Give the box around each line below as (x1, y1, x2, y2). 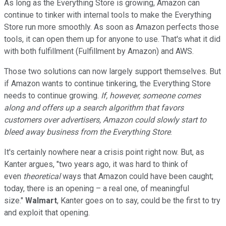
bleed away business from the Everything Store (4, 127, 171, 137)
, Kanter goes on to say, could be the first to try (57, 196, 220, 206)
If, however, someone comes (99, 91, 201, 101)
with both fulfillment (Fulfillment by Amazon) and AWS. (4, 46, 196, 56)
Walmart (25, 196, 57, 206)
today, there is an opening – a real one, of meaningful (4, 184, 189, 194)
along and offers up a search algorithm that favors (4, 103, 184, 113)
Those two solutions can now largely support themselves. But (4, 67, 221, 77)
